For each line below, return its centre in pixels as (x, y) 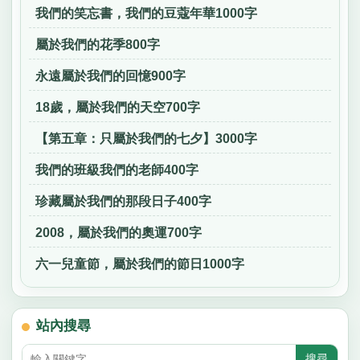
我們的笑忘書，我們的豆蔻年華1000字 (146, 13)
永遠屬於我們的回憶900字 (110, 76)
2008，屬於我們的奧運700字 (118, 232)
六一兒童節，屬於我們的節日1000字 (139, 264)
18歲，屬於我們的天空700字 (117, 107)
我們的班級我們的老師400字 (117, 170)
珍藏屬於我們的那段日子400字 (123, 201)
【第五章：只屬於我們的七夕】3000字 (146, 138)
